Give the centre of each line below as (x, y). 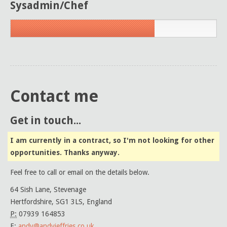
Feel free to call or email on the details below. (80, 172)
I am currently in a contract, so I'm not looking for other (112, 140)
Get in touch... (46, 121)
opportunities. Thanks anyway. (65, 153)
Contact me (54, 97)
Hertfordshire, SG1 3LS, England (61, 202)
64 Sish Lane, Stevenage (48, 190)
